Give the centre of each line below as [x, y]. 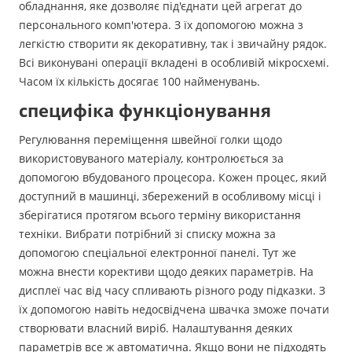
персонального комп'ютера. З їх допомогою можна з [161, 25]
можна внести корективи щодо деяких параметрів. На [166, 271]
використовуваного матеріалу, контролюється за [151, 158]
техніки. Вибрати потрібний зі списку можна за [147, 234]
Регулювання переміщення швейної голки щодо [150, 139]
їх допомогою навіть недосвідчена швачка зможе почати [174, 309]
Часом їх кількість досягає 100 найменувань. [139, 81]
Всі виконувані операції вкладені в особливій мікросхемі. [174, 62]
